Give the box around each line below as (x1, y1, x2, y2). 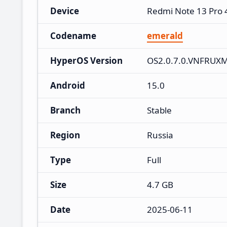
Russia (147, 129, 173, 141)
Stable (147, 104, 172, 116)
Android (50, 79, 85, 91)
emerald (147, 29, 183, 42)
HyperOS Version (50, 54, 123, 66)
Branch (50, 104, 81, 116)
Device (50, 5, 79, 17)
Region (50, 129, 80, 141)
